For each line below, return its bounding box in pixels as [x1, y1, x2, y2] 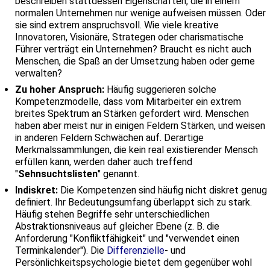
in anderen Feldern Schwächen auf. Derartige [15, 131, 204, 143]
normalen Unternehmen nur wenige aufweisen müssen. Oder [15, 7, 266, 19]
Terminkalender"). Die [15, 244, 107, 256]
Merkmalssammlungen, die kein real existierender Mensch [15, 143, 258, 155]
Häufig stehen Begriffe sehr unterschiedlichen [15, 208, 210, 220]
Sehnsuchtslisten [18, 168, 98, 180]
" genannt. [98, 168, 139, 180]
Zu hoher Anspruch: [15, 83, 104, 95]
